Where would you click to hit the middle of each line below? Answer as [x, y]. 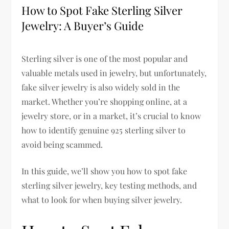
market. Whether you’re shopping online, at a [105, 101]
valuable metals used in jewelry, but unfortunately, [114, 73]
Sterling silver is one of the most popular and [105, 58]
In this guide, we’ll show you [74, 171]
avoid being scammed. [62, 144]
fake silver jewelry [55, 87]
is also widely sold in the [134, 87]
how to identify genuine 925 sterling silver [99, 130]
